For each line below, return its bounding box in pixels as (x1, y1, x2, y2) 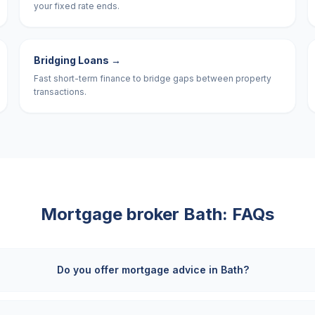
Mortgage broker (41, 204, 184, 224)
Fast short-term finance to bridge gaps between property (33, 73, 271, 84)
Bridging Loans (33, 54, 109, 66)
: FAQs (222, 204, 274, 224)
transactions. (33, 86, 86, 97)
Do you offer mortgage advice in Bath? (56, 264, 249, 276)
